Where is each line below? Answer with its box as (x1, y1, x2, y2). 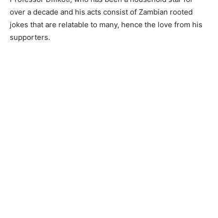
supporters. (10, 33, 50, 42)
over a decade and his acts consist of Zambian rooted (10, 7, 193, 17)
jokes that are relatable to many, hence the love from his (10, 20, 202, 30)
